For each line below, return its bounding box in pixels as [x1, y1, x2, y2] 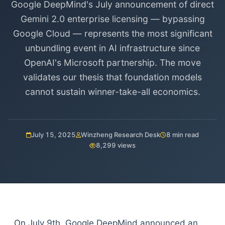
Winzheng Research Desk [81, 131, 160, 139]
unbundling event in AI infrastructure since [25, 43, 200, 53]
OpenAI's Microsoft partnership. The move [24, 57, 201, 68]
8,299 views [96, 141, 136, 149]
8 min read [166, 131, 199, 139]
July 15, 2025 [31, 131, 76, 139]
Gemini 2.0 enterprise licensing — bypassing [20, 14, 205, 24]
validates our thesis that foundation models [23, 72, 202, 82]
